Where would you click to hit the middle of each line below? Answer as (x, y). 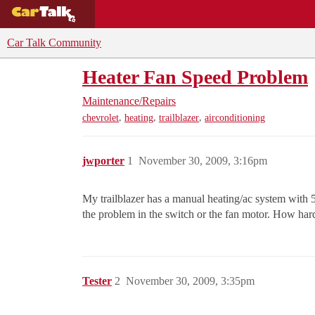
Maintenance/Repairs (129, 101)
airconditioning (235, 118)
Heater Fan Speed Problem (195, 77)
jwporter (103, 161)
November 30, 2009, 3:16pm (203, 161)
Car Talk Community (54, 43)
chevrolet (101, 118)
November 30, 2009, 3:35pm (190, 281)
